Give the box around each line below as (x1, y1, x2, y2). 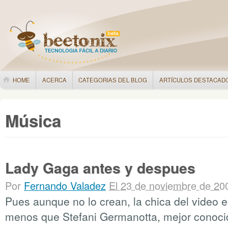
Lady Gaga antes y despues (5, 157, 195, 178)
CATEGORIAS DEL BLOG (78, 76, 147, 84)
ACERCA (42, 76, 67, 84)
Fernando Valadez (24, 178, 106, 193)
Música (5, 108, 61, 132)
